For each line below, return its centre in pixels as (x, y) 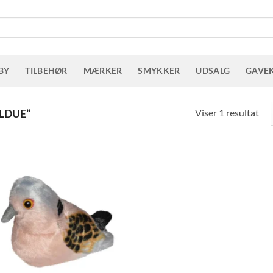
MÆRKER (103, 70)
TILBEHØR (46, 70)
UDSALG (213, 70)
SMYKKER (159, 70)
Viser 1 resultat (227, 112)
